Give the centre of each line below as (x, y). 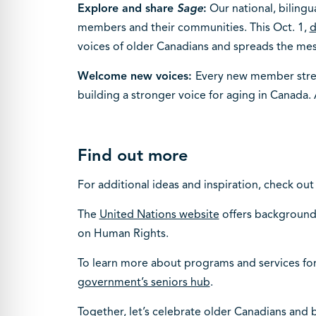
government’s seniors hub (144, 282)
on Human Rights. (123, 233)
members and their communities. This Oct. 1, (193, 27)
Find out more (133, 155)
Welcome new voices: (136, 76)
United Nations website (159, 214)
